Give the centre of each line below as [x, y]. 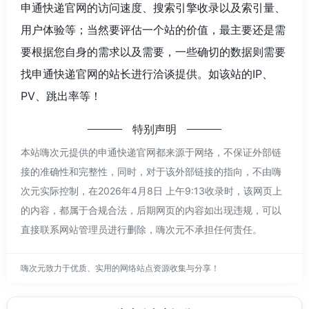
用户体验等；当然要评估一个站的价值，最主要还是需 [153, 29]
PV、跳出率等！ [61, 96]
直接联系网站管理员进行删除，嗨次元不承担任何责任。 [141, 229]
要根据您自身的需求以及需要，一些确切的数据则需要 [153, 51]
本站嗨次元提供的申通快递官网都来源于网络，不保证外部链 [151, 152]
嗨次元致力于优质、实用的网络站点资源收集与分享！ [120, 268]
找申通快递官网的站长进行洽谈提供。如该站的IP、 [147, 73]
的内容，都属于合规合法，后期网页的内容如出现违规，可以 [151, 210]
